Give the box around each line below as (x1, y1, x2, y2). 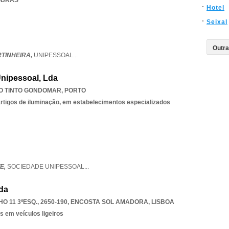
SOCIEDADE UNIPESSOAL (7, 163, 84, 170)
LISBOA (151, 198, 174, 205)
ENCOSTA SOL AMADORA (71, 198, 148, 205)
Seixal (207, 18, 227, 26)
